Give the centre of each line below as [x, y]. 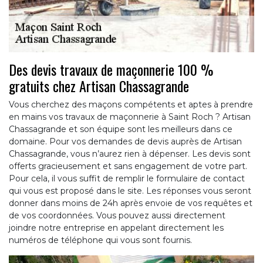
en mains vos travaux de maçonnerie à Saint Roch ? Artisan [130, 117]
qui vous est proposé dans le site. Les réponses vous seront [130, 191]
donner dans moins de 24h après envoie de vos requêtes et [131, 203]
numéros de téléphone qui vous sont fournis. [100, 240]
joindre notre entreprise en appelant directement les [116, 228]
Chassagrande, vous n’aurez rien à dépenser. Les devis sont [130, 154]
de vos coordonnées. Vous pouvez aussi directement [117, 216]
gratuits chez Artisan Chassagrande [99, 86]
